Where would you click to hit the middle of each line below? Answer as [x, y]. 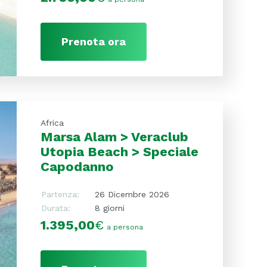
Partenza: [60, 194]
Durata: [55, 208]
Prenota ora [93, 41]
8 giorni [109, 208]
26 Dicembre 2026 [132, 194]
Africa [52, 122]
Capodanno [77, 166]
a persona [125, 227]
